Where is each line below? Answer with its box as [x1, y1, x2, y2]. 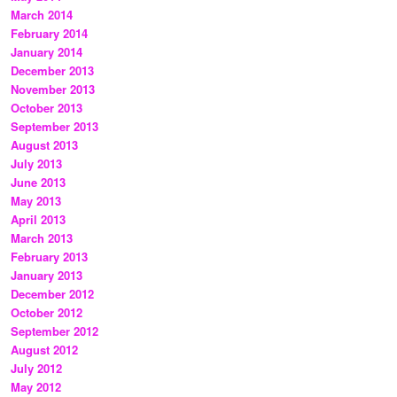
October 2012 [11, 304, 82, 322]
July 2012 [11, 360, 62, 378]
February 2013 [11, 248, 88, 266]
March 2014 [11, 6, 73, 24]
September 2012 [11, 323, 98, 340]
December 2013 [11, 62, 94, 80]
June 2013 [11, 174, 66, 191]
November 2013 [11, 81, 95, 98]
